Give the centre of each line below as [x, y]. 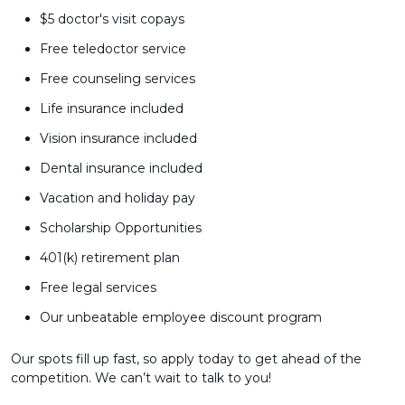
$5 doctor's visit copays [112, 19]
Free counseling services [118, 79]
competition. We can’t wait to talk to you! [143, 378]
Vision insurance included [118, 138]
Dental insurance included [121, 168]
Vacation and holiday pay [118, 198]
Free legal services [98, 287]
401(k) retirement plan [110, 258]
